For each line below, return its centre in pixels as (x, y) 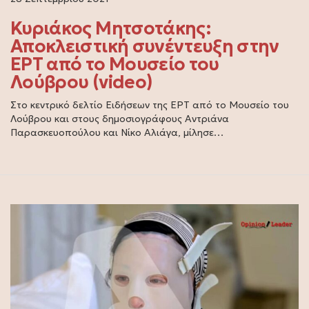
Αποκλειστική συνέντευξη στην (145, 46)
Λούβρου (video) (82, 82)
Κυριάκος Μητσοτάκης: (110, 28)
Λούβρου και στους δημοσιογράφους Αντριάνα (120, 118)
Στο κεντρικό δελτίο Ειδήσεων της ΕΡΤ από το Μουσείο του (150, 104)
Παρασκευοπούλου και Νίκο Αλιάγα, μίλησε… (117, 132)
